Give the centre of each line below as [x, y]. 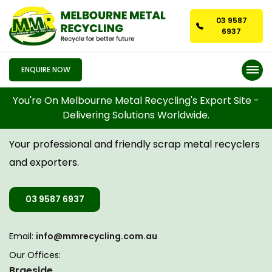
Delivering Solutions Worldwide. [136, 115]
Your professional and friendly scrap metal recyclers [134, 144]
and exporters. [44, 162]
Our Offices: [35, 255]
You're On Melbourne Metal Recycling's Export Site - [136, 101]
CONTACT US [53, 119]
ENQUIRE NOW [46, 70]
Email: [22, 236]
